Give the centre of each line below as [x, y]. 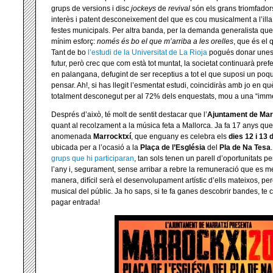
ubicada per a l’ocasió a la [96, 147]
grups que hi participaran [93, 158]
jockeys [144, 9]
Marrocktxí [112, 136]
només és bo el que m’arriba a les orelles [165, 41]
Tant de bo [69, 52]
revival [179, 9]
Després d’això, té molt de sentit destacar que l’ [129, 115]
